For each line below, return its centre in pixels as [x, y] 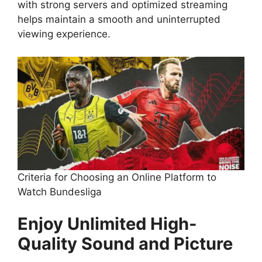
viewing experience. [64, 34]
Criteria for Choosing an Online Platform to [117, 177]
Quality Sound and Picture [125, 244]
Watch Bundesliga [60, 192]
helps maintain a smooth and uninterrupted [119, 19]
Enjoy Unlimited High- [107, 224]
